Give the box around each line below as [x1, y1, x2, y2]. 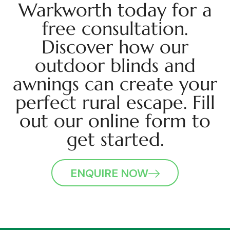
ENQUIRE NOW [70, 166, 148, 181]
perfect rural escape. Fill [15, 91, 215, 114]
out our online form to [20, 109, 210, 133]
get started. [66, 128, 164, 151]
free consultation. [42, 17, 188, 41]
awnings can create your [13, 72, 217, 96]
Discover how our [42, 35, 188, 59]
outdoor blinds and [34, 54, 196, 78]
